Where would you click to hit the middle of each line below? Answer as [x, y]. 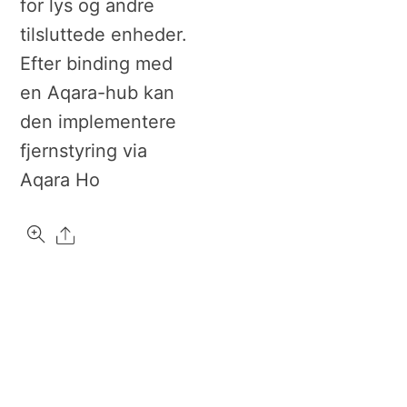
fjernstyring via [84, 151]
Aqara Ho [60, 180]
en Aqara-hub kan [98, 93]
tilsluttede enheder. [104, 35]
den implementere [99, 122]
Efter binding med [97, 64]
